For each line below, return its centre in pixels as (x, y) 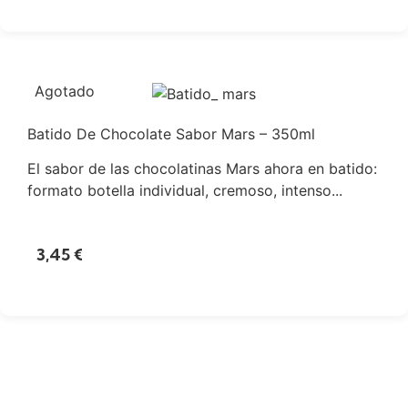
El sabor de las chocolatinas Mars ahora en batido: (202, 168)
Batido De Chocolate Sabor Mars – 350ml (171, 133)
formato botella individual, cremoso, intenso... (185, 190)
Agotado (65, 92)
